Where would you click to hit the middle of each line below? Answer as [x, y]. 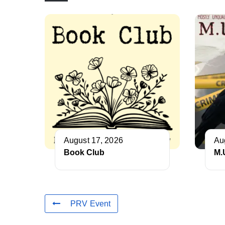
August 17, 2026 [93, 141]
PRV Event [91, 204]
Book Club [84, 153]
